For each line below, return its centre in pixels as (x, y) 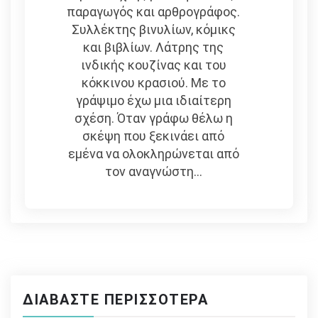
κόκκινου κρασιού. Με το (153, 83)
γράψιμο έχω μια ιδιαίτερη (153, 101)
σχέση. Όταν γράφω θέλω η (153, 119)
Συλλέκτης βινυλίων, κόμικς (153, 30)
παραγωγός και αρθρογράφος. (154, 12)
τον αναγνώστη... (153, 172)
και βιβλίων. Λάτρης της (154, 48)
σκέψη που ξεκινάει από (154, 136)
